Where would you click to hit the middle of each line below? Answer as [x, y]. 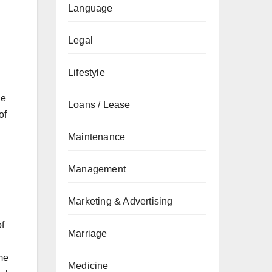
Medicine [88, 266]
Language [90, 8]
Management [97, 169]
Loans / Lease [99, 105]
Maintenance [97, 137]
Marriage [88, 233]
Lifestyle [87, 73]
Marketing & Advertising [121, 201]
